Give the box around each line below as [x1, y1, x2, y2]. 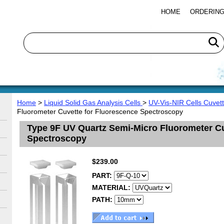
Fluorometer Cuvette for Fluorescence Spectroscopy [17, 107, 183, 115]
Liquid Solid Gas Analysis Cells [44, 98, 142, 106]
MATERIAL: [92, 183, 132, 191]
